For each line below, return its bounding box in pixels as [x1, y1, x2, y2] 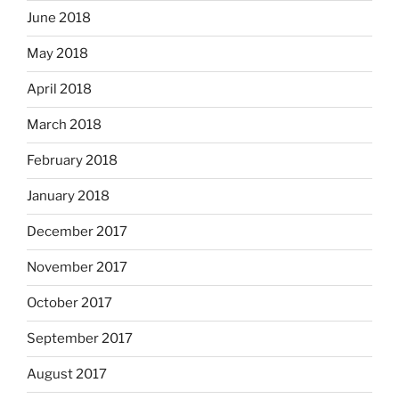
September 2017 [27, 330, 133, 347]
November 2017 [27, 259, 127, 276]
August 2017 [27, 366, 107, 383]
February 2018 [27, 152, 118, 169]
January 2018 [27, 188, 110, 205]
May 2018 [27, 45, 88, 62]
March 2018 [27, 117, 102, 134]
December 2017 [27, 224, 127, 240]
